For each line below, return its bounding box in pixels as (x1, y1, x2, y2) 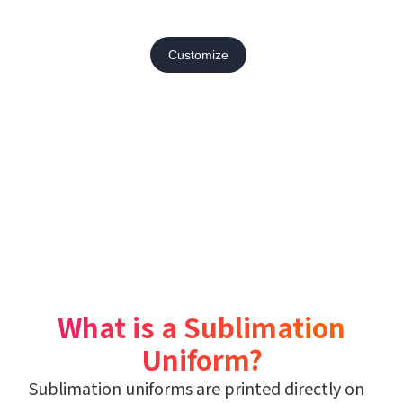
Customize (167, 47, 228, 62)
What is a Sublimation (58, 306, 345, 346)
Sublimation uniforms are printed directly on (29, 375, 364, 399)
